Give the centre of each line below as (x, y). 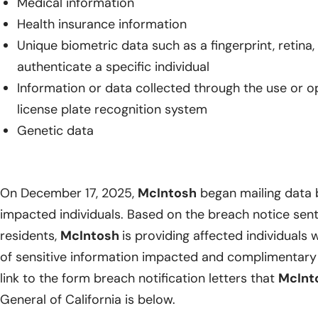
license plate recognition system (112, 110)
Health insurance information (102, 24)
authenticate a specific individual (113, 67)
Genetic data (55, 131)
